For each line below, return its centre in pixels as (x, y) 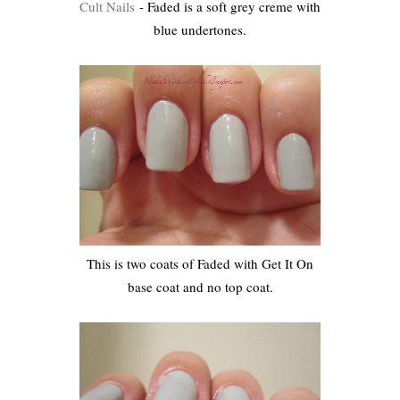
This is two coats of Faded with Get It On (200, 264)
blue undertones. (200, 29)
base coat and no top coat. (200, 287)
